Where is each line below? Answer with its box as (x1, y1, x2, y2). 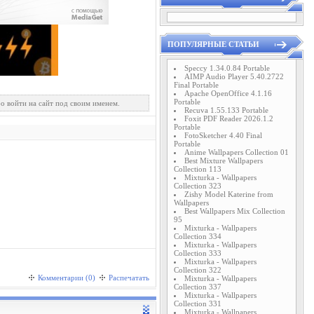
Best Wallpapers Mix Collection (184, 207, 285, 215)
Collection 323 (174, 182, 221, 190)
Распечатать (109, 273, 149, 282)
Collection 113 (174, 165, 221, 173)
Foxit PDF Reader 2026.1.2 (184, 114, 273, 123)
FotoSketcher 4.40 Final (184, 131, 262, 139)
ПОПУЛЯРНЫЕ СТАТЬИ (168, 40, 259, 48)
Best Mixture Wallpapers (184, 156, 263, 165)
